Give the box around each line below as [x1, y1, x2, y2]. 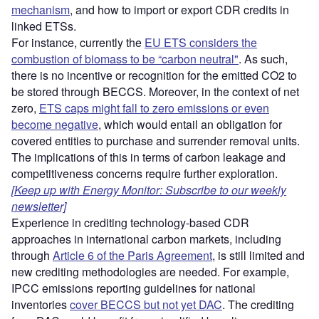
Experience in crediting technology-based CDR [11, 214, 249, 231]
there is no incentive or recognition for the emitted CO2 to [11, 66, 297, 83]
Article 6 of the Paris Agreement [53, 246, 212, 263]
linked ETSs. [11, 17, 76, 34]
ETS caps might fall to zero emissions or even [39, 99, 269, 116]
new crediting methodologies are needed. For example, [11, 263, 289, 280]
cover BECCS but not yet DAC [70, 296, 222, 313]
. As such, [239, 50, 288, 67]
